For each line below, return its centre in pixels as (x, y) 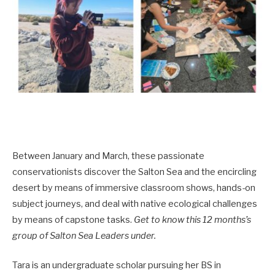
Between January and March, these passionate (108, 156)
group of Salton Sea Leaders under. (84, 236)
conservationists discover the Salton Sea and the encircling (134, 172)
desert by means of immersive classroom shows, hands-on (134, 188)
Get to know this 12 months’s (192, 220)
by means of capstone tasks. (73, 220)
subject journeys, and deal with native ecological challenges (135, 204)
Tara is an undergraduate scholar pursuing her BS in (117, 265)
